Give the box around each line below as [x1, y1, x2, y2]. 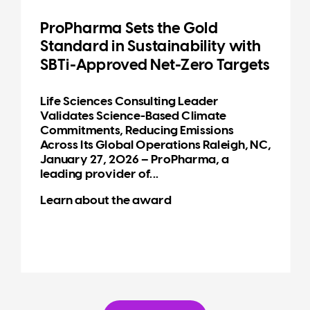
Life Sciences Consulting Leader [39, 95, 219, 109]
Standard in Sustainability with [39, 39, 261, 55]
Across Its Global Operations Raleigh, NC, [39, 138, 271, 152]
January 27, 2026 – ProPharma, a [39, 153, 229, 167]
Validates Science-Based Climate [39, 110, 227, 123]
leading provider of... [39, 167, 159, 181]
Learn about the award [39, 194, 172, 208]
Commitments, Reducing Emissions [39, 124, 234, 138]
